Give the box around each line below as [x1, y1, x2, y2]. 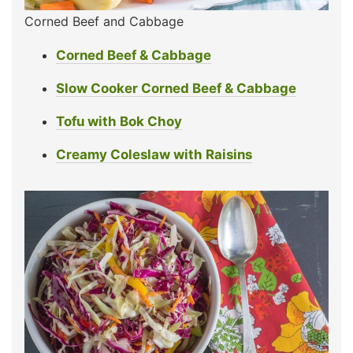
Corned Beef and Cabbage [24, 13, 184, 29]
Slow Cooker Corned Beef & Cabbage [56, 80, 296, 96]
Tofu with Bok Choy [56, 113, 182, 129]
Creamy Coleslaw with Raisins [56, 146, 252, 162]
